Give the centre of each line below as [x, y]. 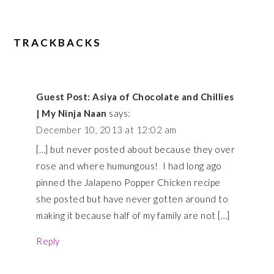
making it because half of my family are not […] [133, 215]
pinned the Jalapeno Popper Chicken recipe [128, 182]
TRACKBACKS [58, 42]
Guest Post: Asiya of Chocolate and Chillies [135, 96]
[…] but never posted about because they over [136, 149]
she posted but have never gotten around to [132, 198]
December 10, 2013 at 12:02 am [106, 129]
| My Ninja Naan [72, 113]
